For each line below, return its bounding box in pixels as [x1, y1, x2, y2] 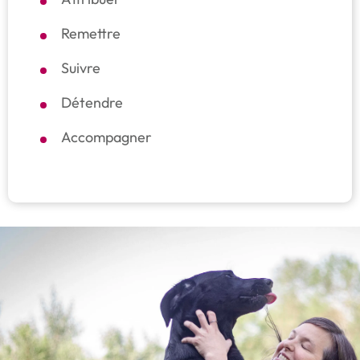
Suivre [61, 59, 100, 78]
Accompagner [61, 128, 152, 147]
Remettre [61, 24, 121, 43]
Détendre [61, 93, 123, 112]
